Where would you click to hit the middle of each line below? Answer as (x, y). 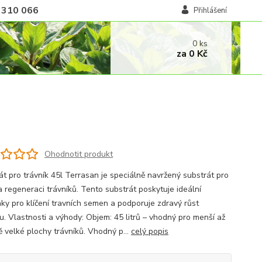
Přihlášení (210, 11)
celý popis (149, 231)
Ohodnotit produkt (78, 154)
